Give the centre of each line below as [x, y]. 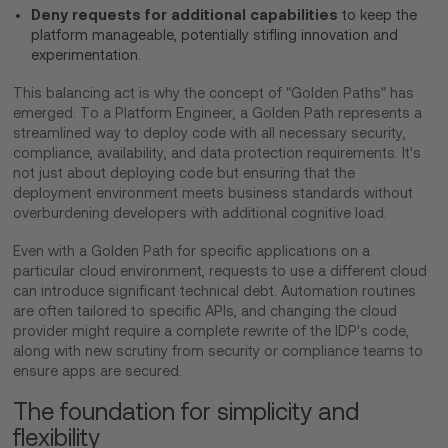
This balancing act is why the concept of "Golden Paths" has [214, 93]
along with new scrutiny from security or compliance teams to [218, 351]
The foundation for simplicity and [186, 412]
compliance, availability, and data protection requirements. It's [217, 153]
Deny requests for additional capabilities [185, 15]
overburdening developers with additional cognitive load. [200, 213]
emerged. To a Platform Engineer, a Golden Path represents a [218, 113]
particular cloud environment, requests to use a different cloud [220, 271]
